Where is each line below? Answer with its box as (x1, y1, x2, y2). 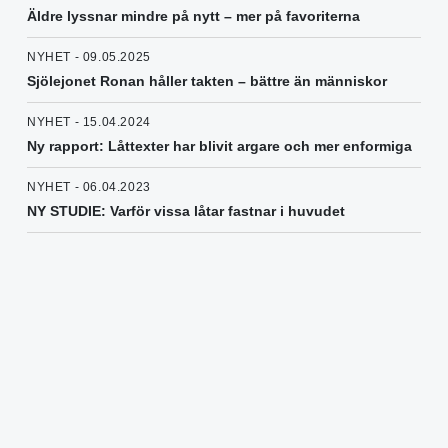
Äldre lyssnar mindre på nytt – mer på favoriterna (27, 8, 360, 25)
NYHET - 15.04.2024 (27, 115, 151, 130)
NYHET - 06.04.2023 (27, 180, 151, 195)
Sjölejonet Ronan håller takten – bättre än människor (27, 73, 387, 90)
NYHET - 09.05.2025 (27, 50, 151, 65)
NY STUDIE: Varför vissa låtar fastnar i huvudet (27, 203, 345, 220)
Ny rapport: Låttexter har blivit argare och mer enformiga (27, 138, 412, 155)
